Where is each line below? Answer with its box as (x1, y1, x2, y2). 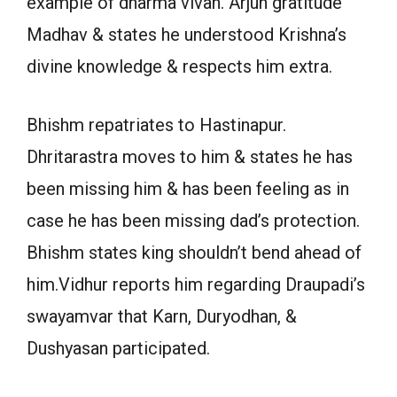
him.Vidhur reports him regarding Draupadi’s (27, 273, 365, 295)
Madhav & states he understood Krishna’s (27, 23, 346, 45)
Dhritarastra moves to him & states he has (27, 145, 353, 167)
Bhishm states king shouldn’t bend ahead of (27, 241, 362, 263)
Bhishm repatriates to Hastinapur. (27, 113, 286, 136)
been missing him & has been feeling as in (27, 177, 349, 199)
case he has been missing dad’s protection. (27, 209, 360, 231)
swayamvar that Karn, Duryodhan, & (27, 305, 297, 327)
